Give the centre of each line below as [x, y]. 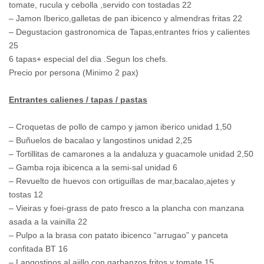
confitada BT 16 [38, 249]
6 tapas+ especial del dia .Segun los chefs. [88, 59]
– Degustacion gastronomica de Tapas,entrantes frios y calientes [129, 32]
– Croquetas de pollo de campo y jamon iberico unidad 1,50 [120, 127]
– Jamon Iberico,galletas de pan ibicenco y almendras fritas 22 [126, 19]
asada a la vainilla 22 [48, 222]
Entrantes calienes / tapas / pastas [78, 100]
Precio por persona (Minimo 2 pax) [74, 73]
